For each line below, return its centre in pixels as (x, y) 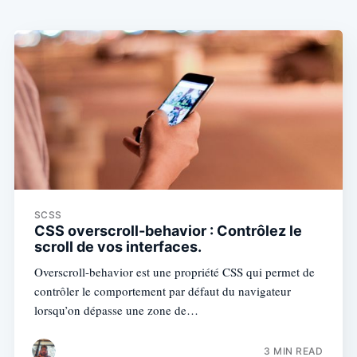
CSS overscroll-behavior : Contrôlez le (168, 230)
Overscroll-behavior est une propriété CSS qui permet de (174, 271)
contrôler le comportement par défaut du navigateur (162, 290)
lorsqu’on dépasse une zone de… (116, 310)
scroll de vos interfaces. (118, 246)
